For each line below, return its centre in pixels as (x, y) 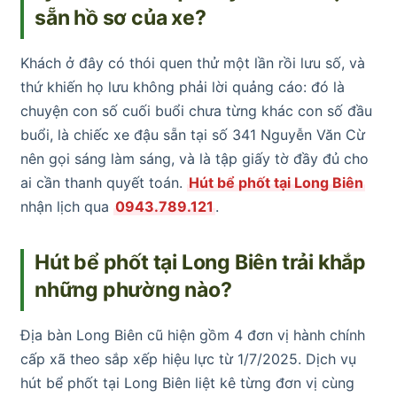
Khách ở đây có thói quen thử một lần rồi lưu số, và (193, 63)
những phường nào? (133, 290)
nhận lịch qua (67, 207)
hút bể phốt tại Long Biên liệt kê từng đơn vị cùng (187, 383)
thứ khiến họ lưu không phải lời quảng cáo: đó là (183, 87)
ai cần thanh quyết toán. (104, 183)
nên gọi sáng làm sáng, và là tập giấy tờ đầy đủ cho (195, 159)
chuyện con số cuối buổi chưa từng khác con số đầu (196, 111)
